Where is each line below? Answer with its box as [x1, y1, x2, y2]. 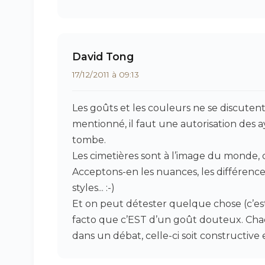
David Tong [72, 50, 134, 63]
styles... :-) [72, 182, 115, 193]
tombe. [72, 134, 106, 146]
